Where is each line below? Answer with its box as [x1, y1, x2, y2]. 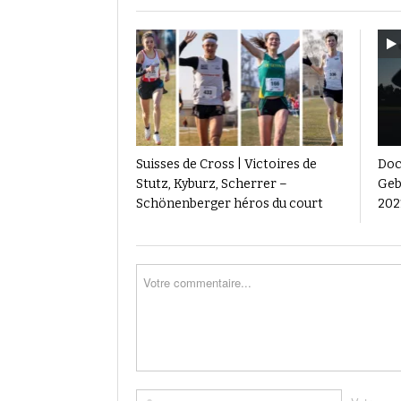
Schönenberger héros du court [136, 196, 323, 212]
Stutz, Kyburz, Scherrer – [136, 176, 287, 192]
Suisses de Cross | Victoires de [136, 157, 317, 173]
